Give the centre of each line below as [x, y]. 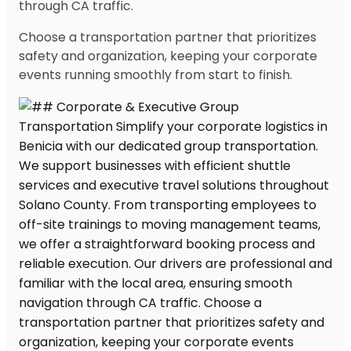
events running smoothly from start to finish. [156, 74]
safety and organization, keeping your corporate [168, 56]
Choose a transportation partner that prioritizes [168, 37]
